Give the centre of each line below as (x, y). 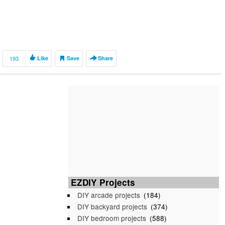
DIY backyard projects (112, 206)
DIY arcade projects (109, 195)
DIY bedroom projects (112, 218)
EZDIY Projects (103, 182)
